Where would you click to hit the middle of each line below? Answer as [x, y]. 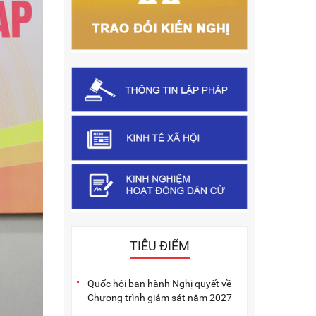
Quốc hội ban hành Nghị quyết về [159, 283]
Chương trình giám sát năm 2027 [160, 297]
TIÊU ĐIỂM [159, 245]
